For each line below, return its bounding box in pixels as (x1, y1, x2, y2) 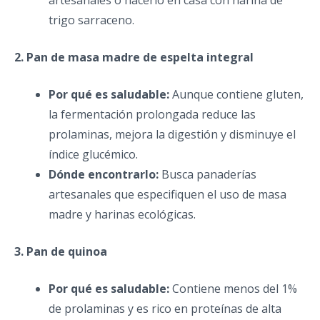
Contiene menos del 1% (169, 280, 297, 296)
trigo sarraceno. (49, 11, 134, 28)
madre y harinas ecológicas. (49, 206, 196, 222)
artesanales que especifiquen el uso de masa (49, 186, 286, 202)
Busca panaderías (159, 166, 256, 182)
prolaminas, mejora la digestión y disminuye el (49, 126, 296, 142)
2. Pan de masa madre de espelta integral (14, 49, 254, 65)
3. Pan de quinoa (14, 243, 107, 259)
